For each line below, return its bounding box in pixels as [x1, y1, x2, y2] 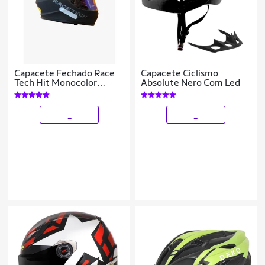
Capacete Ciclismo [141, 67, 219, 79]
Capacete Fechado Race [14, 67, 115, 79]
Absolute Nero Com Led [141, 77, 241, 89]
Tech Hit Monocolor [14, 77, 98, 89]
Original [14, 86, 48, 98]
